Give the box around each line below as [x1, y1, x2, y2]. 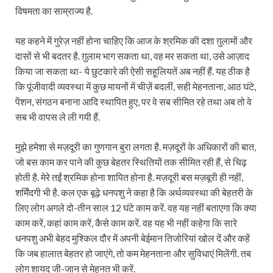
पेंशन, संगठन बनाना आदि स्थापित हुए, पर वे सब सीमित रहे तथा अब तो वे [15, 95, 252, 107]
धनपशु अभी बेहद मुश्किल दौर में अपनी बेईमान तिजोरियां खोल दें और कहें [15, 232, 250, 244]
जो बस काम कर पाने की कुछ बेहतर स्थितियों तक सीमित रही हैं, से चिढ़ [15, 155, 247, 168]
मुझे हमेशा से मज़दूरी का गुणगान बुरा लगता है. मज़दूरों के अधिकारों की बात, [15, 140, 256, 152]
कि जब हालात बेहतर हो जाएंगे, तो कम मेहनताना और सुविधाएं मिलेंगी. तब [15, 247, 251, 259]
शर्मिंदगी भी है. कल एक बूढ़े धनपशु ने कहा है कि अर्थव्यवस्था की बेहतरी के [15, 186, 253, 198]
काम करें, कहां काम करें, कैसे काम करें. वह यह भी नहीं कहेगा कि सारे [15, 216, 237, 229]
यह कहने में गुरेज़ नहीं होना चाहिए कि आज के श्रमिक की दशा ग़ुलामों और [15, 34, 252, 46]
